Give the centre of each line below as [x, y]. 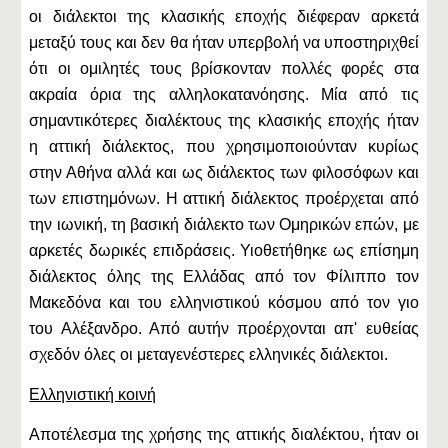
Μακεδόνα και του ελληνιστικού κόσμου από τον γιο [224, 302]
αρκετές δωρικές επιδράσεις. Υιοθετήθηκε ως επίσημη [224, 250]
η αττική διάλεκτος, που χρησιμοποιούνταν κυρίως [224, 146]
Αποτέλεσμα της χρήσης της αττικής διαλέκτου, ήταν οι [224, 434]
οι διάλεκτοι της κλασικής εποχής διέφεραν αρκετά [224, 16]
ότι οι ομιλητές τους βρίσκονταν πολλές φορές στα [224, 68]
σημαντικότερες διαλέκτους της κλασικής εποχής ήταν [224, 120]
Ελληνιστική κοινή [93, 394]
